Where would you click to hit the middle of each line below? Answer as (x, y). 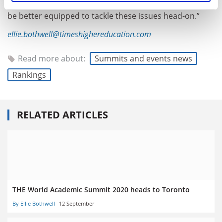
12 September (77, 203)
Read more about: (53, 58)
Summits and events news (143, 58)
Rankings (29, 75)
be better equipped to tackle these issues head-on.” (104, 16)
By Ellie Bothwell (34, 203)
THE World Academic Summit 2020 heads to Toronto (101, 189)
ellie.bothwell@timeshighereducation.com (79, 34)
